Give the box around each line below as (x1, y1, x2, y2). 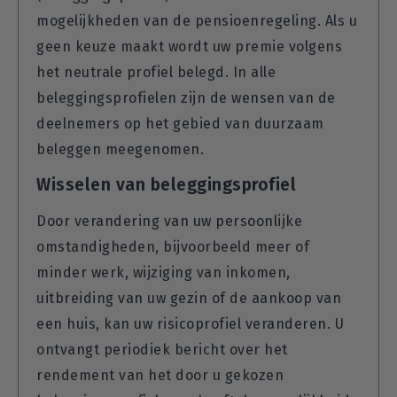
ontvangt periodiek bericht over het (36, 340, 288, 358)
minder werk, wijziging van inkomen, (36, 263, 291, 281)
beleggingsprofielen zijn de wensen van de (36, 89, 336, 106)
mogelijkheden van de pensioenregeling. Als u (36, 12, 357, 29)
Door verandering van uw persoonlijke (36, 212, 302, 230)
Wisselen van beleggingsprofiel (36, 174, 296, 195)
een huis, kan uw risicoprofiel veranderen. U (36, 315, 344, 332)
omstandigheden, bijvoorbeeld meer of (36, 237, 309, 255)
